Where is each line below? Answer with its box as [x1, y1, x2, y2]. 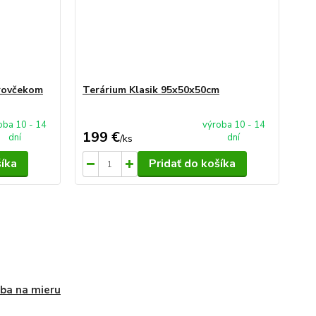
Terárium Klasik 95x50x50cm [82, 83, 219, 97]
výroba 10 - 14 [202, 119, 265, 131]
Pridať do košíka [148, 156, 236, 171]
